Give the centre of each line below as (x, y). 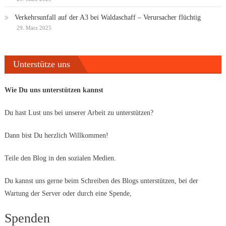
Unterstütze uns (41, 64)
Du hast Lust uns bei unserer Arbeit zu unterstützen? (79, 113)
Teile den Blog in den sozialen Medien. (60, 158)
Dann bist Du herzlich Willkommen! (56, 136)
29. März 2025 (34, 28)
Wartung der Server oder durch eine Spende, (68, 194)
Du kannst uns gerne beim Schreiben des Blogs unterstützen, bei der (101, 181)
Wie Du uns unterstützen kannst (54, 90)
